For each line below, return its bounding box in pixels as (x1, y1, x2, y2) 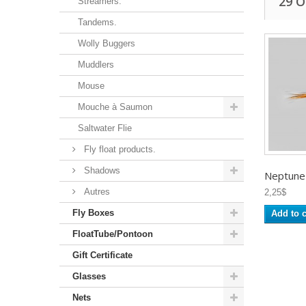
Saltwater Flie (78, 122, 132, 133)
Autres (81, 186, 110, 197)
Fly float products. (81, 143, 156, 154)
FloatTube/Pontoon (72, 228, 153, 239)
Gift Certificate (72, 249, 133, 260)
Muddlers (78, 59, 114, 70)
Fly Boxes (72, 207, 114, 218)
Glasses (72, 270, 106, 281)
